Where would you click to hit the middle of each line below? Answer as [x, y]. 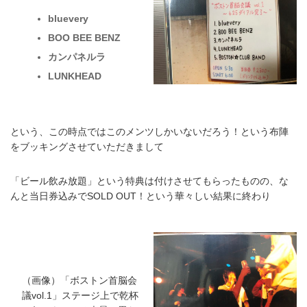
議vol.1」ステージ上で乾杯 [80, 295]
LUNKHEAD [74, 76]
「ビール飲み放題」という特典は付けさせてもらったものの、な [149, 181]
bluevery [68, 18]
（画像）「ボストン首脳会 [79, 280]
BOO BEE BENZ [84, 37]
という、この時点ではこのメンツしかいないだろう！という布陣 [149, 132]
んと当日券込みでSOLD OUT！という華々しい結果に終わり [140, 196]
